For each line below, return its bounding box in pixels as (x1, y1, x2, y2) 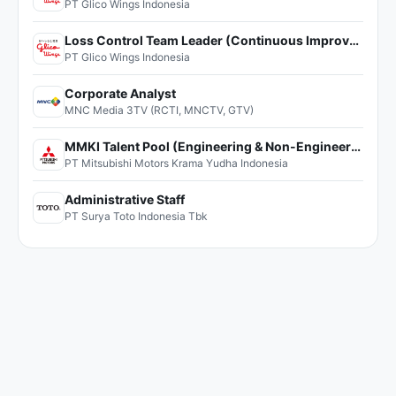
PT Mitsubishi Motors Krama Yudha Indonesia (65, 156, 288, 170)
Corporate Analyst (65, 86, 176, 101)
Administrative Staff (65, 192, 185, 207)
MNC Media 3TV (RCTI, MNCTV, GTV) (65, 103, 254, 117)
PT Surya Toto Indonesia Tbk (65, 209, 208, 223)
